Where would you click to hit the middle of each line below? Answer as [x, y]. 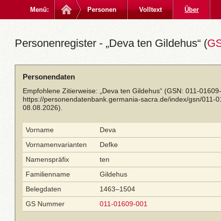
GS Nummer [45, 204]
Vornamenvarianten [56, 145]
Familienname [48, 174]
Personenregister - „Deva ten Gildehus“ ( [111, 43]
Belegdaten [43, 189]
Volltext [150, 10]
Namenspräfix [47, 159]
